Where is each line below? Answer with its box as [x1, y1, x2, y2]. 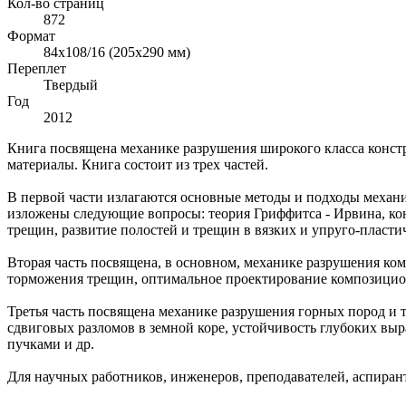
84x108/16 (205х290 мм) [43, 43, 190, 60]
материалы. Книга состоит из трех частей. [7, 156, 268, 172]
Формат [7, 27, 55, 43]
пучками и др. [7, 335, 94, 352]
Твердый [43, 76, 98, 92]
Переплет [7, 60, 66, 76]
